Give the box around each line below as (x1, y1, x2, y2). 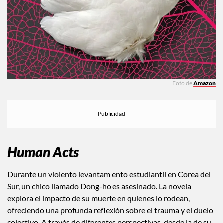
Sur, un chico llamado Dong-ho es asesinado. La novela (7, 181, 191, 191)
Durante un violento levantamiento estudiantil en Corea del (7, 169, 211, 179)
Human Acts (7, 143, 79, 160)
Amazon (193, 79, 216, 87)
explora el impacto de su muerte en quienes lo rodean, (7, 193, 190, 203)
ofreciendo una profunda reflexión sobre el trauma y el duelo (7, 205, 213, 215)
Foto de (172, 79, 193, 87)
